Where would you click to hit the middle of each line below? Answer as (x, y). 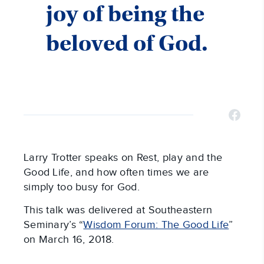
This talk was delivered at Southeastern (118, 210)
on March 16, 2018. (69, 240)
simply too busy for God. (82, 187)
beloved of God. (127, 44)
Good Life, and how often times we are (116, 173)
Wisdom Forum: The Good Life (156, 225)
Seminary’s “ (54, 225)
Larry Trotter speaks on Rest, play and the (123, 158)
